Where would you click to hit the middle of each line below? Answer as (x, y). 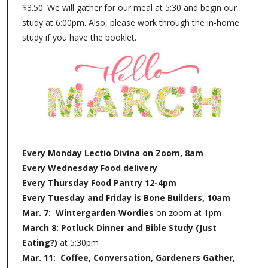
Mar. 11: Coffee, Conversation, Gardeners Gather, (128, 257)
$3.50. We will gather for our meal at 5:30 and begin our (129, 7)
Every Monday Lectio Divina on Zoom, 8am (112, 153)
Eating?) (41, 242)
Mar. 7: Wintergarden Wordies (88, 212)
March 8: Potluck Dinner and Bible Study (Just (119, 227)
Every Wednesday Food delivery (89, 167)
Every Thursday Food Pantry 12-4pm (99, 182)
